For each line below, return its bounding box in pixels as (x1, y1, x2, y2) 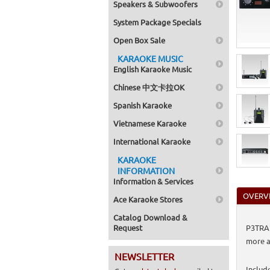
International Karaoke (113, 136, 190, 146)
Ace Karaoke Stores (113, 194, 183, 204)
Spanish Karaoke (113, 100, 172, 110)
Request (113, 222, 142, 233)
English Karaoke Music (113, 64, 192, 74)
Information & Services (113, 176, 193, 186)
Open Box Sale (113, 35, 165, 45)
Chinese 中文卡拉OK (113, 82, 184, 92)
